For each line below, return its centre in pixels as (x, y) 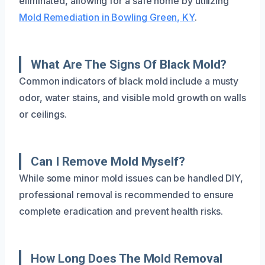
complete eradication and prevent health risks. (121, 211)
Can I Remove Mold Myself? (108, 161)
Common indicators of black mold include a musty (129, 81)
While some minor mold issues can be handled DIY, (131, 178)
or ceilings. (43, 114)
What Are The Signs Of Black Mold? (129, 64)
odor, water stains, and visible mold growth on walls (132, 97)
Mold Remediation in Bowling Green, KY (107, 17)
